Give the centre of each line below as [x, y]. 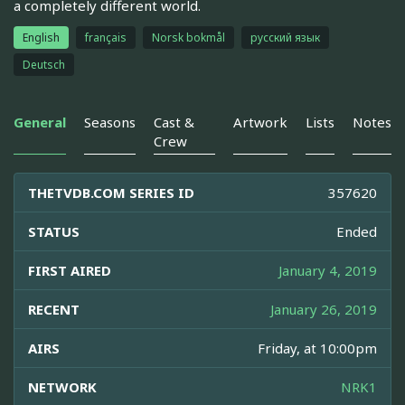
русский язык [285, 38]
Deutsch [44, 65]
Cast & [174, 122]
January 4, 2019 [328, 271]
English [41, 38]
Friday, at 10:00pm [317, 348]
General [40, 122]
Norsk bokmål [188, 38]
